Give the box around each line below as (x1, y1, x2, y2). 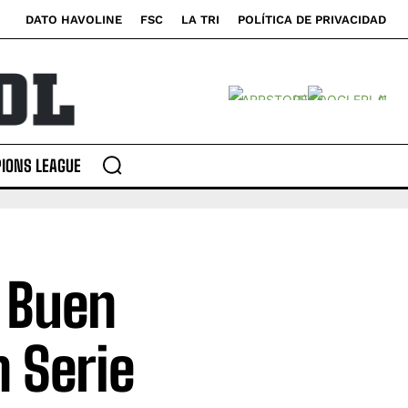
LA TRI (181, 13, 219, 26)
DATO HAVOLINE (25, 13, 122, 26)
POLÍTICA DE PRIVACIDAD (238, 13, 386, 26)
